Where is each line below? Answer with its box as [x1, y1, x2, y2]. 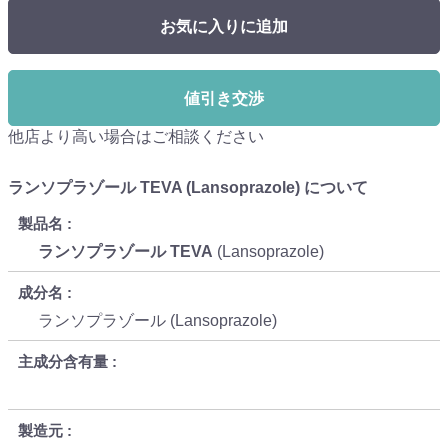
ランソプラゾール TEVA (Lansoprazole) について [8, 179, 368, 197]
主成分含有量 [18, 352, 108, 370]
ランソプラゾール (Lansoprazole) [38, 311, 285, 329]
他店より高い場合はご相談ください [8, 128, 264, 146]
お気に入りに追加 [160, 18, 288, 36]
